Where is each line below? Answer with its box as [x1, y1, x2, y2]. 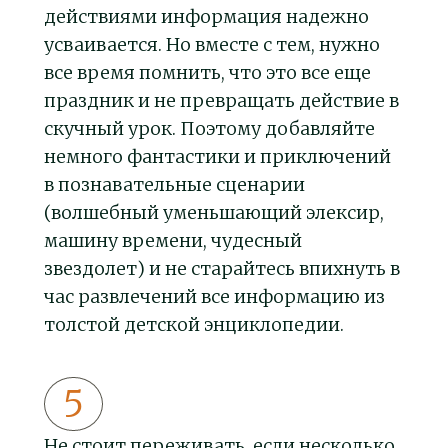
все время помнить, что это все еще [44, 61, 371, 85]
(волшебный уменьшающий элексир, [44, 201, 384, 225]
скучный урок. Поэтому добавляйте [44, 117, 375, 141]
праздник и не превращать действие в [44, 89, 399, 113]
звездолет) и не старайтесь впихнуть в [44, 257, 400, 281]
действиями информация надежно [44, 5, 369, 29]
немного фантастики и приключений [44, 145, 391, 169]
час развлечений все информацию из [44, 285, 385, 309]
